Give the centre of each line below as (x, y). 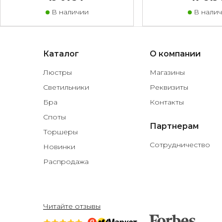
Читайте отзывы (72, 206)
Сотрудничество (180, 145)
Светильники (66, 87)
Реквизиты (169, 87)
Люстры (57, 73)
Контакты (167, 102)
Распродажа (66, 162)
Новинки (59, 147)
